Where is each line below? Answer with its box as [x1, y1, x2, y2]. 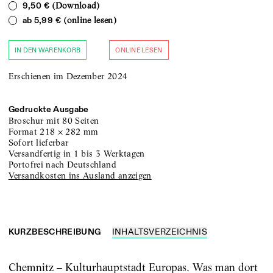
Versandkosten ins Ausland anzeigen [14, 170, 152, 182]
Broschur [8, 115, 44, 127]
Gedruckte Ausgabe [8, 104, 89, 115]
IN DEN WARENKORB [14, 46, 81, 55]
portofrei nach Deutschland [13, 159, 116, 171]
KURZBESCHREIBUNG [8, 226, 101, 237]
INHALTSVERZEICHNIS [112, 226, 208, 237]
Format [8, 126, 40, 138]
